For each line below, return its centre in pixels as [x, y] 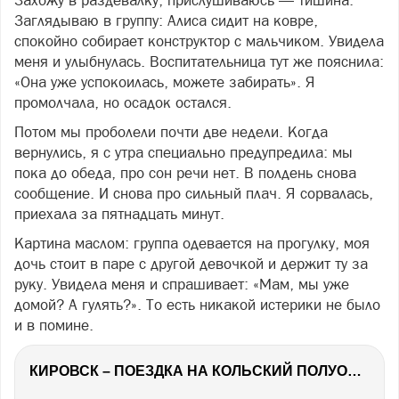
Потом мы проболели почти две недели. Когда [171, 132]
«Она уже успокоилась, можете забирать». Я [165, 82]
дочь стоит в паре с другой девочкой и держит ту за [191, 264]
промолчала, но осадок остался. [123, 102]
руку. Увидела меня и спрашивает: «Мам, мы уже [182, 284]
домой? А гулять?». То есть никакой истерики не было [197, 305]
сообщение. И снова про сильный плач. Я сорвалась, [194, 193]
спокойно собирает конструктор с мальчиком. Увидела [199, 41]
